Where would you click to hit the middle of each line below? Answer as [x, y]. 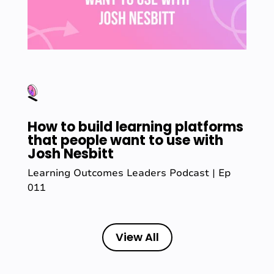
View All [137, 237]
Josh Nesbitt [70, 154]
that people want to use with [125, 140]
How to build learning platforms [135, 127]
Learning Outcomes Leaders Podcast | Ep [129, 173]
